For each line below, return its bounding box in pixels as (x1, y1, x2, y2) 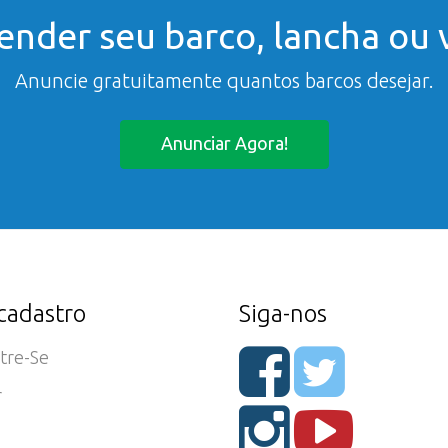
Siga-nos (239, 300, 327, 327)
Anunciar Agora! (160, 133, 288, 153)
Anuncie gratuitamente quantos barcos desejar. (14, 69, 434, 92)
